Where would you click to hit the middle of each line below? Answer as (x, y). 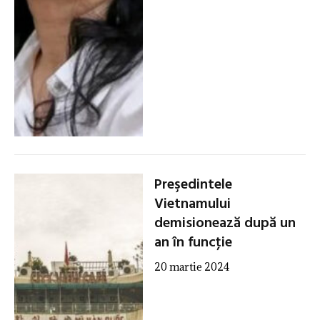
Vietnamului (192, 204)
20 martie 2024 (191, 266)
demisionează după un (225, 223)
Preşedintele (193, 185)
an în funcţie (193, 242)
